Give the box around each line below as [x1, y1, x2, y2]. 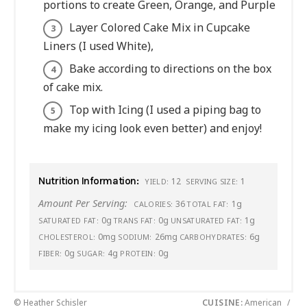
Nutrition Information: [38, 174, 139, 187]
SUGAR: [77, 247, 106, 258]
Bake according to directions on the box [69, 61, 271, 77]
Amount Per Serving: [38, 196, 128, 210]
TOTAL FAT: [187, 198, 229, 209]
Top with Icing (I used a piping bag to [69, 102, 261, 118]
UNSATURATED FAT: [171, 214, 243, 225]
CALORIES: [134, 198, 173, 209]
